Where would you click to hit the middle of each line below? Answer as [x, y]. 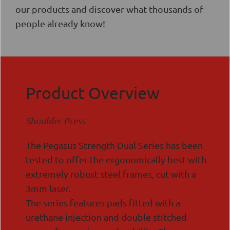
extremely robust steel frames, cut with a [111, 174]
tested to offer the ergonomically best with [116, 159]
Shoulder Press [55, 120]
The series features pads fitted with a [103, 202]
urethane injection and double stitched [106, 217]
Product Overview [93, 92]
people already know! [60, 23]
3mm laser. [48, 188]
